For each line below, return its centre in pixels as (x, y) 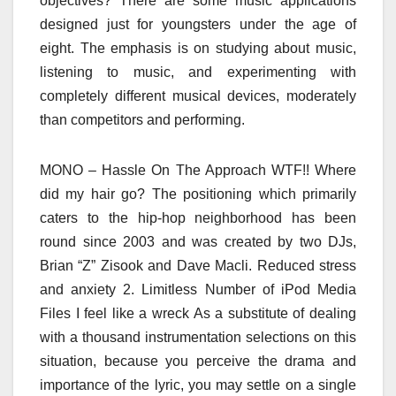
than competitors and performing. (142, 119)
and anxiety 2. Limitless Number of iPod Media (198, 289)
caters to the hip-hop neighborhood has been (198, 217)
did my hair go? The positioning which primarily (198, 194)
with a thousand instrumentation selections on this (198, 337)
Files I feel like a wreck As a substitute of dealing (198, 313)
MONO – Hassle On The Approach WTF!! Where (198, 170)
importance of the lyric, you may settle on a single (198, 385)
